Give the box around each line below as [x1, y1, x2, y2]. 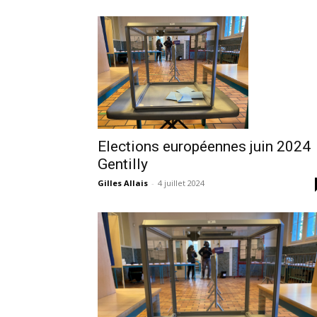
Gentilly [98, 156, 148, 173]
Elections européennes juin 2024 [98, 138, 311, 156]
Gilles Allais [98, 178, 148, 189]
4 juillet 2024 [158, 178, 204, 189]
